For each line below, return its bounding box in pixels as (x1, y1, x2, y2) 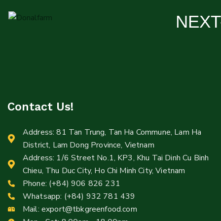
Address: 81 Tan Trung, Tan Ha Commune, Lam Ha (23, 127, 202, 138)
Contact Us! (7, 100, 74, 113)
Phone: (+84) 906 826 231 (23, 178, 120, 189)
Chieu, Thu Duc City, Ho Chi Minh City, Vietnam (23, 165, 185, 176)
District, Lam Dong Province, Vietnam (23, 140, 154, 150)
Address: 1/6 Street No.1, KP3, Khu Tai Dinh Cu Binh (23, 152, 209, 163)
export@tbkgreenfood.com (41, 204, 137, 215)
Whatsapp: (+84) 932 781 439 (23, 191, 136, 202)
